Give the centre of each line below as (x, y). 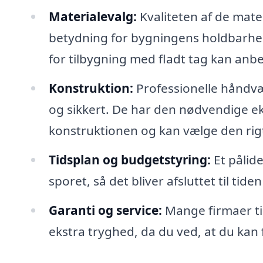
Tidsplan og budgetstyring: (129, 159)
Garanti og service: (105, 210)
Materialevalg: (92, 16)
